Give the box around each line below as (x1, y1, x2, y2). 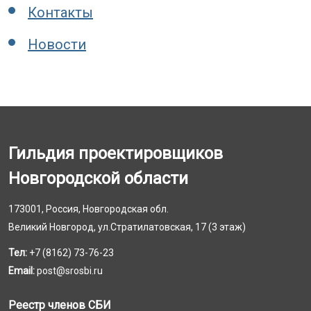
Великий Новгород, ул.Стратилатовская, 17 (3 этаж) (8, 221, 246, 233)
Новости (28, 36, 86, 53)
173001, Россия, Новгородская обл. (8, 203, 169, 215)
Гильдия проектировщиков (8, 144, 223, 163)
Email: (8, 265, 35, 276)
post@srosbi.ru (37, 265, 103, 276)
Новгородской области (8, 169, 188, 188)
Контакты (28, 4, 93, 21)
